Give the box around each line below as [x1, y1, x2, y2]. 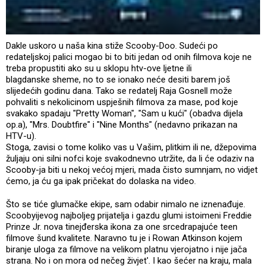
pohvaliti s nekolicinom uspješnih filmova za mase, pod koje [6, 97, 238, 108]
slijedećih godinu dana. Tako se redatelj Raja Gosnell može [6, 85, 232, 97]
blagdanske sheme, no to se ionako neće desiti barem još [6, 74, 230, 85]
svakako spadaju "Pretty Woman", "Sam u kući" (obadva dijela [6, 108, 243, 119]
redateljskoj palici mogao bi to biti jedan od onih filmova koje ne [6, 52, 252, 63]
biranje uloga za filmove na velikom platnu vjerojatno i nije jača [6, 244, 247, 255]
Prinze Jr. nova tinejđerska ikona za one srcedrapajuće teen [6, 221, 237, 233]
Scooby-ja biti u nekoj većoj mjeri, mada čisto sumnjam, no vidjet [6, 164, 258, 176]
